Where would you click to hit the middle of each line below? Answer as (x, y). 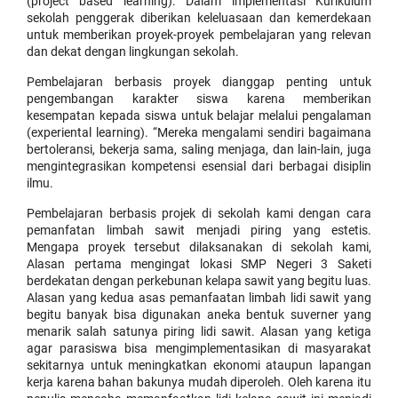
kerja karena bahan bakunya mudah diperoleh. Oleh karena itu (199, 382)
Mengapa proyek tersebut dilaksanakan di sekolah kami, (199, 247)
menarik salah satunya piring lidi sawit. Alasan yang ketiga (199, 331)
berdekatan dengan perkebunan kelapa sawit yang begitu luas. (199, 281)
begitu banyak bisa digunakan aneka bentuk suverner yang (199, 314)
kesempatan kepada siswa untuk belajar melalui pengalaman (199, 115)
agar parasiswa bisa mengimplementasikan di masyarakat (199, 348)
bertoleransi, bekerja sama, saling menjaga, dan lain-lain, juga (199, 149)
